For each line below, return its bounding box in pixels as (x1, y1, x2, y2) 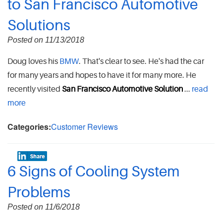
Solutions (7, 17, 70, 34)
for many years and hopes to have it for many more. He (7, 71, 196, 80)
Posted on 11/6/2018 (7, 203, 80, 212)
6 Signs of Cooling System (7, 163, 180, 180)
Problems (7, 184, 70, 201)
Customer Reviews (51, 121, 118, 133)
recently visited (7, 85, 62, 94)
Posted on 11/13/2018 (7, 36, 84, 45)
